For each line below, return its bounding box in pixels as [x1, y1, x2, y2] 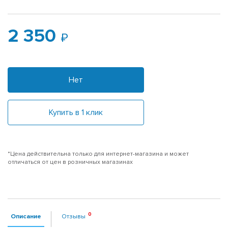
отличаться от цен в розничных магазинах [8, 158, 133, 166]
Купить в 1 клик [49, 107, 103, 118]
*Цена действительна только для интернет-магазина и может [8, 150, 189, 158]
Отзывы [62, 212, 85, 220]
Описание [11, 212, 41, 220]
